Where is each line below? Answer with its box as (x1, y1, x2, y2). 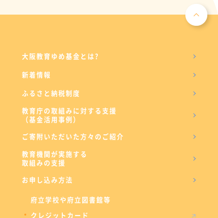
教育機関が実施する (21, 150, 88, 158)
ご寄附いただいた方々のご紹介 (21, 133, 124, 140)
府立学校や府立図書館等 (30, 196, 111, 203)
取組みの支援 (21, 159, 66, 166)
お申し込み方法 (21, 176, 73, 183)
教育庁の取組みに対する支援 (21, 107, 117, 114)
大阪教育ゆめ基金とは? (21, 53, 99, 60)
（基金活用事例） (21, 116, 80, 123)
